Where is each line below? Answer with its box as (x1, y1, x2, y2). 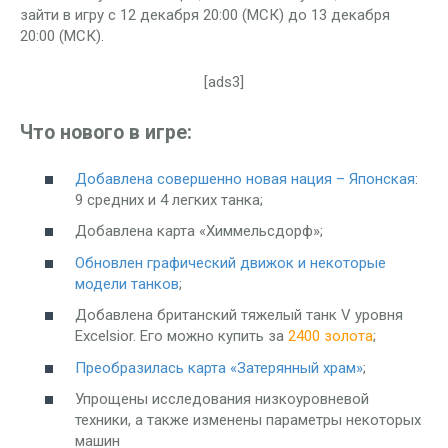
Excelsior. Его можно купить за (75, 327, 288, 346)
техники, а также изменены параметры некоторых (75, 411, 421, 430)
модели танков (75, 274, 179, 293)
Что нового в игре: (20, 121, 192, 145)
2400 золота (288, 327, 373, 346)
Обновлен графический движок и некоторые (75, 253, 386, 272)
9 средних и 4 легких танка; (75, 190, 263, 209)
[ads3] (204, 73, 244, 92)
